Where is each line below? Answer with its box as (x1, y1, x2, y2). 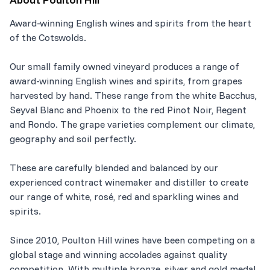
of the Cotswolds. (10, 31, 86, 43)
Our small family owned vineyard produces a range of (10, 60, 239, 72)
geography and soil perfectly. (10, 132, 136, 145)
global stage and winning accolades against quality (10, 248, 227, 260)
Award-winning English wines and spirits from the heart (10, 16, 251, 29)
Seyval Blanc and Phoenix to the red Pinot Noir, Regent (10, 103, 246, 116)
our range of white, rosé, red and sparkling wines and (10, 190, 239, 202)
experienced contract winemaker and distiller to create (10, 175, 248, 188)
